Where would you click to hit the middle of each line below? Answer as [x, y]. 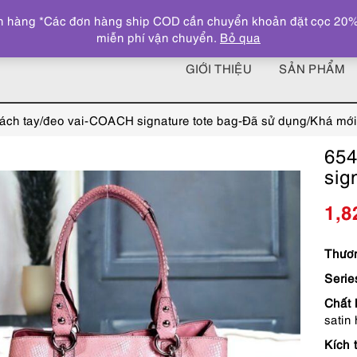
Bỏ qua [240, 37]
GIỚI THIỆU [219, 68]
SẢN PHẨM [312, 68]
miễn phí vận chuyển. [158, 37]
